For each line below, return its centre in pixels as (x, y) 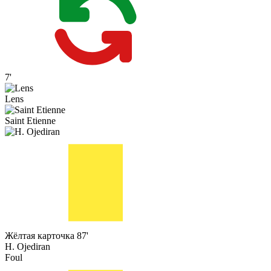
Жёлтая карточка (40, 236)
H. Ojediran (28, 247)
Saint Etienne (30, 121)
